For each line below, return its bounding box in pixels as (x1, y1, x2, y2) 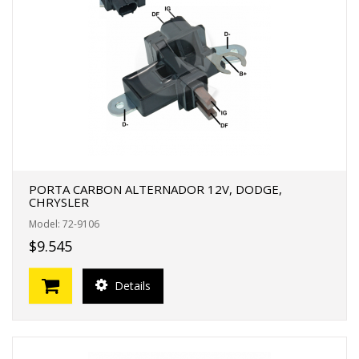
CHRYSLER (29, 194, 89, 210)
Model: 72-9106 (29, 217, 99, 231)
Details (111, 277, 151, 293)
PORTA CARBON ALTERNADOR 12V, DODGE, (29, 181, 282, 197)
